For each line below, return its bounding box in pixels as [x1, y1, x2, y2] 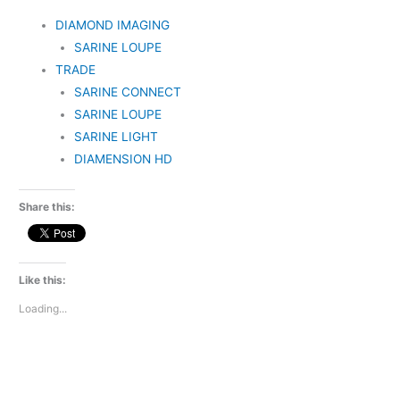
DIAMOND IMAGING [55, 18, 171, 33]
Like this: [19, 273, 67, 287]
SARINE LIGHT [73, 129, 158, 145]
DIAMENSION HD [73, 152, 172, 167]
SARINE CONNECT [73, 85, 181, 100]
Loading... [19, 302, 68, 316]
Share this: [19, 199, 76, 213]
